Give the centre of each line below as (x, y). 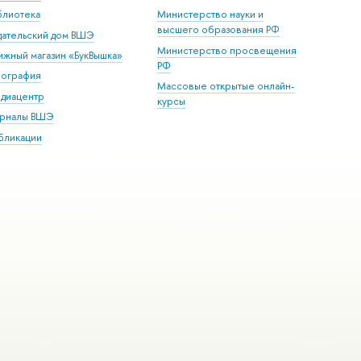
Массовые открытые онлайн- (226, 86)
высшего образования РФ (219, 30)
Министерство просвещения (227, 50)
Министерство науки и (211, 15)
